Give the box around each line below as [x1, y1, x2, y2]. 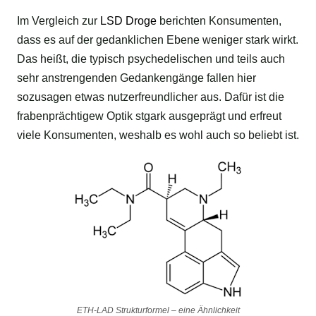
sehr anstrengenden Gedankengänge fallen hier [17, 72, 256, 85]
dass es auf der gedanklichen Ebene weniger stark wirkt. [17, 34, 298, 47]
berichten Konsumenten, [157, 15, 281, 28]
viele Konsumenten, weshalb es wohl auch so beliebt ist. [17, 129, 299, 142]
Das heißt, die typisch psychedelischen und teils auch [17, 53, 285, 66]
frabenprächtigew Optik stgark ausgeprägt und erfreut [17, 110, 281, 123]
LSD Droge [97, 15, 157, 28]
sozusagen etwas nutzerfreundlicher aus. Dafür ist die [17, 91, 284, 104]
